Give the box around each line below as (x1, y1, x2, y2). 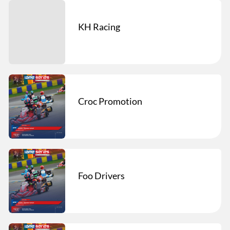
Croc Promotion (78, 95, 142, 107)
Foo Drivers (78, 169, 125, 181)
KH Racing (78, 21, 120, 32)
